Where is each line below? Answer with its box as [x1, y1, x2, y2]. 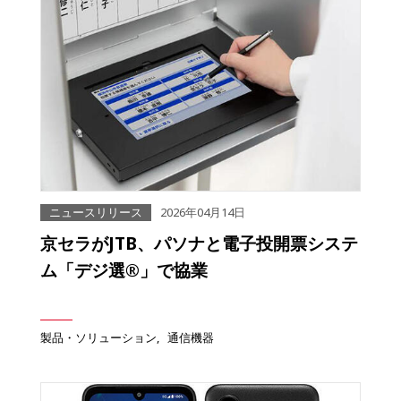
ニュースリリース [49, 204, 142, 221]
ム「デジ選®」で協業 [40, 258, 208, 283]
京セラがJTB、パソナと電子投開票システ [40, 231, 358, 256]
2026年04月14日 [160, 204, 245, 221]
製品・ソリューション [40, 329, 157, 346]
